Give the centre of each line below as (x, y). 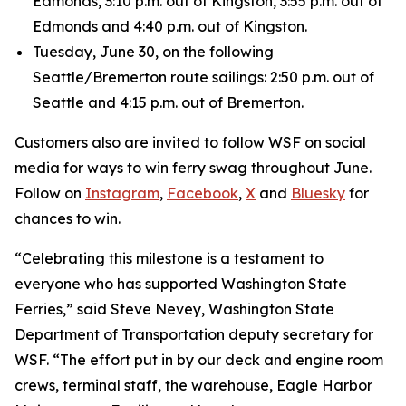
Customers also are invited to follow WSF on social (190, 142)
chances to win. (68, 218)
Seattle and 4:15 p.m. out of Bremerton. (168, 102)
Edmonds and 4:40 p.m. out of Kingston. (170, 26)
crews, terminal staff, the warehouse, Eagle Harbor (193, 385)
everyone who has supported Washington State (181, 284)
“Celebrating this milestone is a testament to (169, 258)
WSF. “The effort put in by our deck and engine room (199, 360)
